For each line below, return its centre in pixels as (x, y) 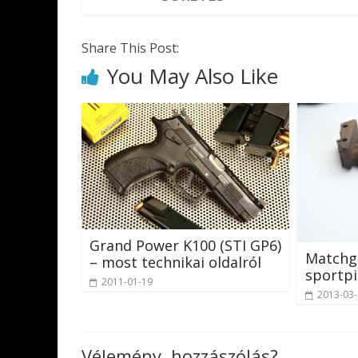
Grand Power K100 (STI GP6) (185, 246)
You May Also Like (193, 76)
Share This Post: (130, 48)
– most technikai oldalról (175, 263)
